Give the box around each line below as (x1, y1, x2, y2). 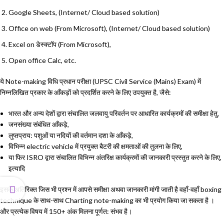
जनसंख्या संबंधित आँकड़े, (8, 120, 69, 129)
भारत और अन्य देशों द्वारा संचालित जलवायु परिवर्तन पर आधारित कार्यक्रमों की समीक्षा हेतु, (8, 109, 219, 118)
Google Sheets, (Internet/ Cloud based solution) (8, 8, 159, 17)
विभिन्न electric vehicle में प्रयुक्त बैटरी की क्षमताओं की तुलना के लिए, (8, 142, 182, 151)
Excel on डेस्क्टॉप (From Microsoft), (8, 40, 111, 49)
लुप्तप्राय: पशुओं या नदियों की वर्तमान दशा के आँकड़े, (8, 131, 133, 140)
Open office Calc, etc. (8, 56, 76, 65)
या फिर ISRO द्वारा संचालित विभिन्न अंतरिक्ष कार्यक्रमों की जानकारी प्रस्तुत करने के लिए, (8, 153, 221, 162)
